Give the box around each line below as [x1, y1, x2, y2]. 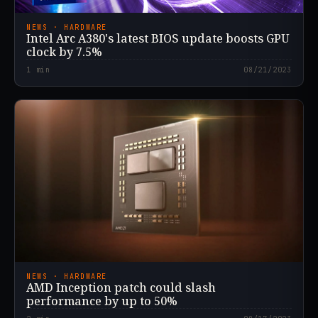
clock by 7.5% [26, 44, 102, 60]
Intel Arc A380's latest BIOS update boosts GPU [26, 31, 290, 47]
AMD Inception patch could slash [26, 280, 216, 296]
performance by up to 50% [26, 293, 177, 309]
